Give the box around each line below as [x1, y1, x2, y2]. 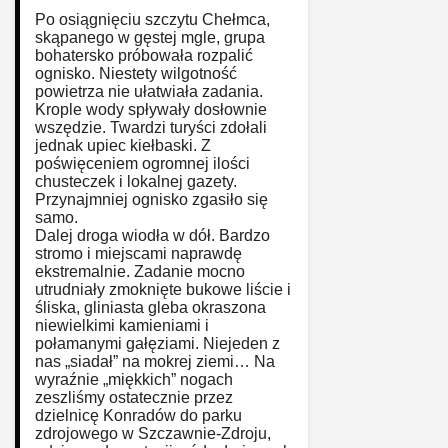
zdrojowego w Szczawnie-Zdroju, [35, 424, 271, 442]
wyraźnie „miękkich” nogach [35, 370, 233, 388]
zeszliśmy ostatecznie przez [35, 388, 233, 406]
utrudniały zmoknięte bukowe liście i [35, 280, 291, 298]
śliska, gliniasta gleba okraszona [35, 298, 266, 316]
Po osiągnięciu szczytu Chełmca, [35, 10, 270, 28]
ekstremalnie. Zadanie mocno [35, 262, 245, 280]
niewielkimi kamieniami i [35, 316, 209, 334]
